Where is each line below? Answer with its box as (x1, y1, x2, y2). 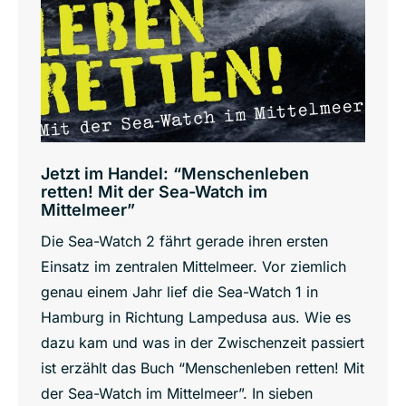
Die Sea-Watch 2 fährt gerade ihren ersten (41, 231, 328, 250)
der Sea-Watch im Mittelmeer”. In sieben (41, 383, 313, 402)
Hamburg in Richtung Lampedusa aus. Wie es (41, 307, 351, 326)
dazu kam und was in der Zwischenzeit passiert (41, 333, 364, 352)
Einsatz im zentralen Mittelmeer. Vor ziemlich (41, 256, 346, 275)
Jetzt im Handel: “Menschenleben (41, 163, 309, 183)
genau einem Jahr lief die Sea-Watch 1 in (41, 282, 318, 301)
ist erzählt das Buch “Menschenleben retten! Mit (41, 358, 364, 377)
